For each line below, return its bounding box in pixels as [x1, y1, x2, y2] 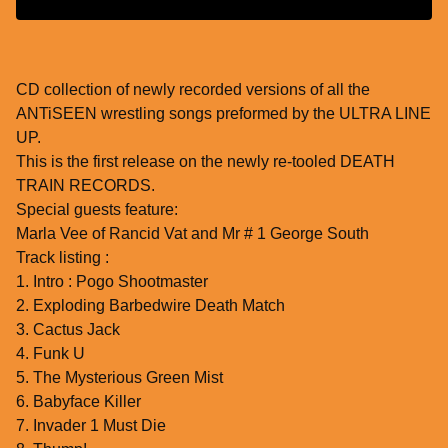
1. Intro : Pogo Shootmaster [16, 273, 208, 291]
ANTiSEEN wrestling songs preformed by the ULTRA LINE [16, 105, 431, 123]
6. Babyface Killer [16, 393, 141, 411]
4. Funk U [16, 345, 85, 363]
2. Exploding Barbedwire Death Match [16, 297, 285, 315]
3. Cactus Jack [16, 321, 120, 339]
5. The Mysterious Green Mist [16, 369, 223, 387]
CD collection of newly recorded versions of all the [16, 81, 370, 99]
